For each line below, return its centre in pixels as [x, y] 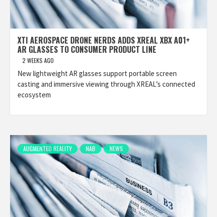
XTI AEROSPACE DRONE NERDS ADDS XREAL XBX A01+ [104, 40]
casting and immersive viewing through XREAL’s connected [106, 84]
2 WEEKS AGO [38, 60]
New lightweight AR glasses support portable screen [97, 73]
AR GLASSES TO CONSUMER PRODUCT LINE [87, 49]
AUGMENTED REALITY [47, 148]
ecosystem [34, 95]
